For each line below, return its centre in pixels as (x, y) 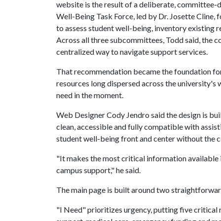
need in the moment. (90, 95)
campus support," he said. (98, 170)
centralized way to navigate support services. (132, 52)
